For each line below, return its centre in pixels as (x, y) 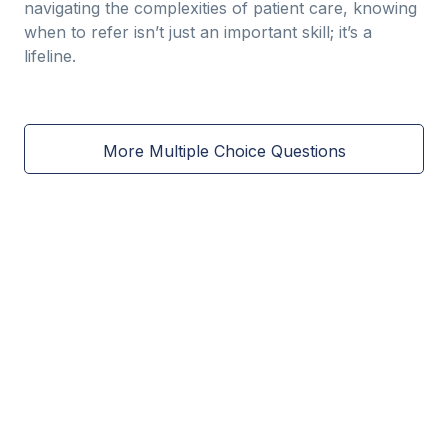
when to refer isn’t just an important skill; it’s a (198, 32)
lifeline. (50, 56)
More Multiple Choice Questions (224, 150)
